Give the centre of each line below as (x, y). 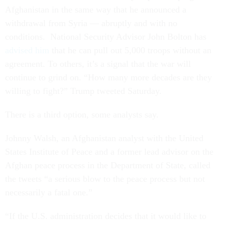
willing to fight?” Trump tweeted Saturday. (85, 91)
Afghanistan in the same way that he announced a (96, 10)
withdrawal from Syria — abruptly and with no (91, 23)
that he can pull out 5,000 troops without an (130, 50)
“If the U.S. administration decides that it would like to (106, 216)
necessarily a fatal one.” (50, 192)
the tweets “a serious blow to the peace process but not (105, 179)
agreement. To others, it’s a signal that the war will (98, 64)
